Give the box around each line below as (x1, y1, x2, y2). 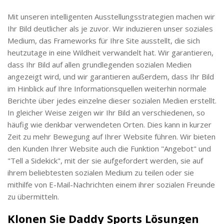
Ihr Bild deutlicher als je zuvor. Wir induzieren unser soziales (7, 23, 213, 33)
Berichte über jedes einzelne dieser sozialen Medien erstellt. (7, 95, 216, 105)
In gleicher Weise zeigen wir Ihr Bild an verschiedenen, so (7, 107, 205, 117)
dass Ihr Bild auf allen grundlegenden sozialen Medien (7, 59, 191, 69)
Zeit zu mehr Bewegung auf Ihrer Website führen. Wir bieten (7, 131, 215, 141)
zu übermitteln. (7, 191, 59, 201)
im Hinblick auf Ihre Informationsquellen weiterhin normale (7, 83, 206, 93)
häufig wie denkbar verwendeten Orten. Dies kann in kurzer (7, 119, 211, 129)
